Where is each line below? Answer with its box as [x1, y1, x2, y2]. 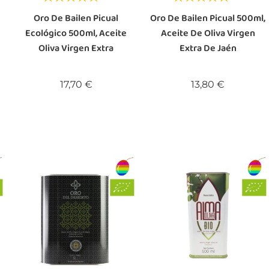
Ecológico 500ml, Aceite [25, 25, 127, 41]
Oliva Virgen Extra [38, 40, 114, 56]
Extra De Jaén [179, 40, 237, 56]
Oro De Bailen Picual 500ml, [150, 10, 266, 26]
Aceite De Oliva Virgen [160, 25, 255, 41]
